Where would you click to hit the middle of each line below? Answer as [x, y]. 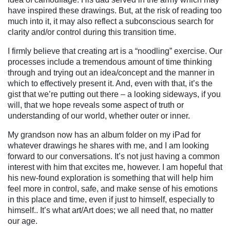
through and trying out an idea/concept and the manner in [111, 72]
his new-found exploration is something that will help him [110, 178]
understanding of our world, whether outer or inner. [99, 116]
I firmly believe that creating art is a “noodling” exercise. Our [115, 51]
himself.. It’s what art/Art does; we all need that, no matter [110, 210]
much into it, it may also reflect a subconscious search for [111, 21]
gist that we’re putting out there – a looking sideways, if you [114, 94]
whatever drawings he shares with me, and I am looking [108, 145]
